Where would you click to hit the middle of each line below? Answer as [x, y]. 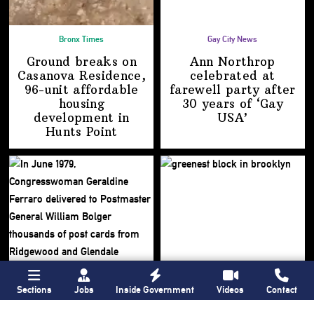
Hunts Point [81, 131]
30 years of [219, 103]
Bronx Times [82, 39]
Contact [282, 289]
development [74, 117]
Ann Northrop [232, 61]
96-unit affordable [81, 89]
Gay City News [233, 39]
